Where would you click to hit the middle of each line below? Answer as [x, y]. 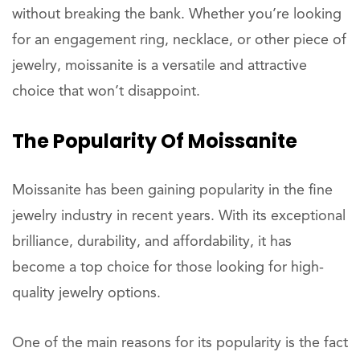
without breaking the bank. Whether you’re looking [177, 14]
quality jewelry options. [86, 293]
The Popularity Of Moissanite [155, 141]
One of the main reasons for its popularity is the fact [180, 343]
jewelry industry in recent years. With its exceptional [179, 216]
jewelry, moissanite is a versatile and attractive [160, 66]
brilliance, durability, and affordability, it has [152, 242]
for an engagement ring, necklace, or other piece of [179, 40]
